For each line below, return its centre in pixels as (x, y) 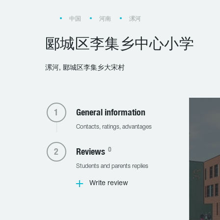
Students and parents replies (112, 166)
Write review (109, 183)
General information (110, 112)
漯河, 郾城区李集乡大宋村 (85, 68)
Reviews (91, 151)
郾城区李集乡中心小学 (120, 43)
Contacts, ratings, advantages (114, 127)
